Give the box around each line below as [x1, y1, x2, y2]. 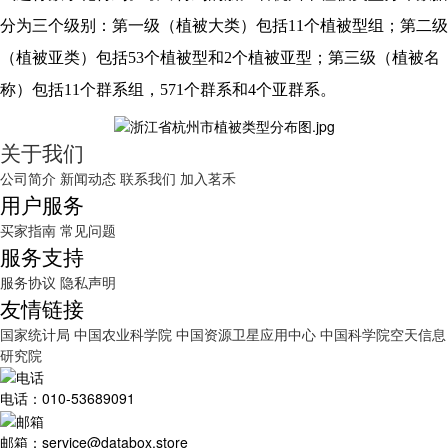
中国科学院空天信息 [320, 323, 446, 344]
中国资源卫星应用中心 [176, 323, 316, 344]
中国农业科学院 [74, 323, 176, 344]
